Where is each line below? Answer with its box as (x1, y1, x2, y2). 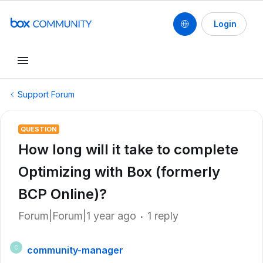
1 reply (147, 210, 178, 222)
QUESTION (21, 125, 57, 133)
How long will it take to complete (18, 141, 238, 158)
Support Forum (18, 89, 75, 99)
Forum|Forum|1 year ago (18, 210, 136, 222)
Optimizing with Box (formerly (18, 163, 220, 180)
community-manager (27, 244, 123, 256)
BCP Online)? (18, 186, 107, 203)
